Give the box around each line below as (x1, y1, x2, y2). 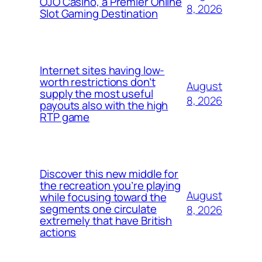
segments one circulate (40, 201, 157, 216)
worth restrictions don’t (40, 74, 156, 89)
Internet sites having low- (40, 62, 165, 78)
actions (40, 224, 77, 240)
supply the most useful (40, 85, 153, 101)
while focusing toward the (40, 189, 167, 205)
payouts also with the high (40, 97, 168, 113)
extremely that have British (40, 212, 173, 228)
